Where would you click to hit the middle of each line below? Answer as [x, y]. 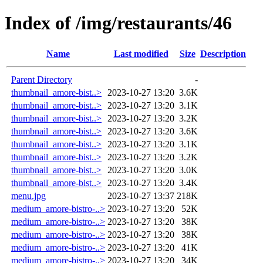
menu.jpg [28, 195]
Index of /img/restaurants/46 [118, 23]
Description [223, 53]
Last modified [141, 53]
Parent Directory [42, 79]
